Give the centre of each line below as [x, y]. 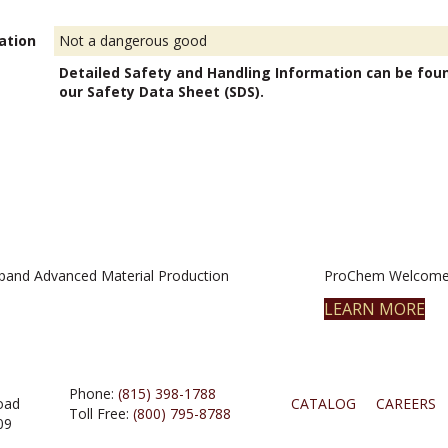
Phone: [94, 393]
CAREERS [405, 403]
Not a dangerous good [133, 40]
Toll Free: [101, 413]
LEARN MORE [374, 309]
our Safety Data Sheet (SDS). [162, 91]
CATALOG [323, 403]
